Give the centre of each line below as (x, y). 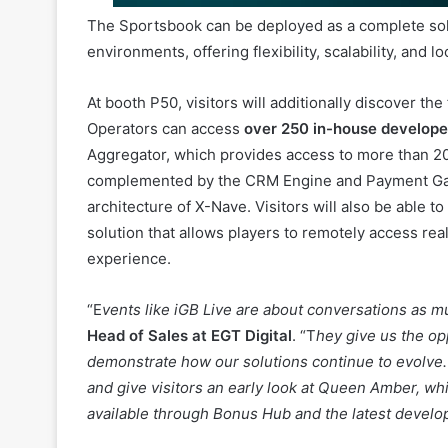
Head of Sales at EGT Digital (189, 271)
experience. (131, 194)
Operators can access (165, 64)
